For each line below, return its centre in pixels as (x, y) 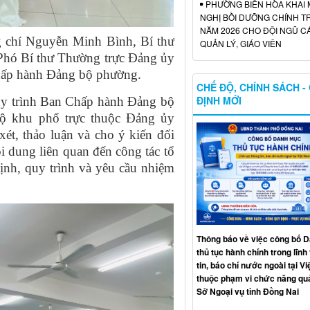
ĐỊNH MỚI (219, 100)
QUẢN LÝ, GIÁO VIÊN (240, 43)
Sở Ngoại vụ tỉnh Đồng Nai (247, 291)
